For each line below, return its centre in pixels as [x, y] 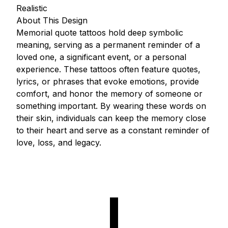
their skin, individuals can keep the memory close [111, 118]
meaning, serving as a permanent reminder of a [108, 45]
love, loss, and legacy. [59, 142]
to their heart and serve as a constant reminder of [113, 130]
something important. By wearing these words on [111, 106]
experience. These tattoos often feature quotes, [108, 69]
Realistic [32, 8]
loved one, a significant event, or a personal [101, 57]
